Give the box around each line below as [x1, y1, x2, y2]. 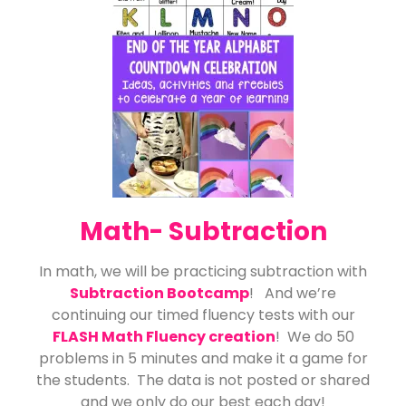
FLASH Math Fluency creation [52, 326, 275, 348]
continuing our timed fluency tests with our [51, 304, 355, 326]
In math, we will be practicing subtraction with [39, 261, 367, 283]
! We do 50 [275, 326, 354, 348]
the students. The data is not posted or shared [36, 370, 370, 391]
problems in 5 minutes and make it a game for [38, 348, 368, 370]
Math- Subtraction [79, 214, 327, 250]
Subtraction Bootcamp [70, 283, 249, 304]
